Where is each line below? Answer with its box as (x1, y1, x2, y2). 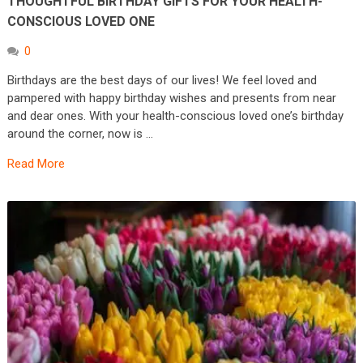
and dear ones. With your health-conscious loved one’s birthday (6, 109, 344, 124)
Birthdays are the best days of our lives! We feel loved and (6, 73, 317, 88)
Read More (6, 156, 65, 172)
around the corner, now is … (6, 126, 153, 142)
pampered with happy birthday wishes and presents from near (6, 91, 336, 106)
